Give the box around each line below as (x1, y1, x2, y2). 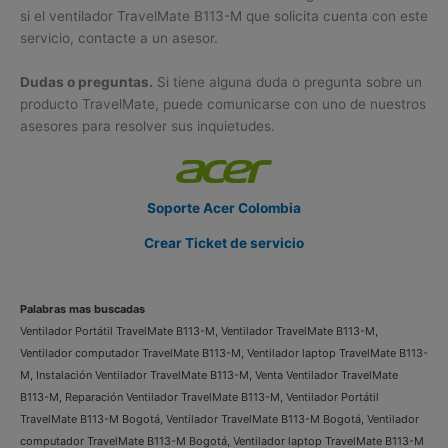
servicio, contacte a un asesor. (20, 30, 218, 47)
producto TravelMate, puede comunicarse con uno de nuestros (20, 96, 426, 113)
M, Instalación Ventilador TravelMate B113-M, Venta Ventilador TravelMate (20, 368, 398, 383)
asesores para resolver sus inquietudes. (20, 118, 275, 135)
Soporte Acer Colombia (147, 199, 301, 216)
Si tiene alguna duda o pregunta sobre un (153, 74, 422, 91)
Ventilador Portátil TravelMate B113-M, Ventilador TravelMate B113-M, (20, 324, 378, 339)
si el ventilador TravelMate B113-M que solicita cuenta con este (20, 8, 428, 25)
